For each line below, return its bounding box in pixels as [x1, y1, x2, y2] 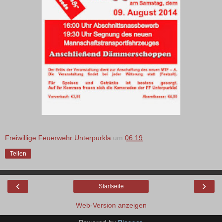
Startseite [98, 182, 124, 190]
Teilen [10, 150, 26, 157]
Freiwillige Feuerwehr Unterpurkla [5, 133, 111, 142]
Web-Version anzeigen [75, 201, 147, 209]
